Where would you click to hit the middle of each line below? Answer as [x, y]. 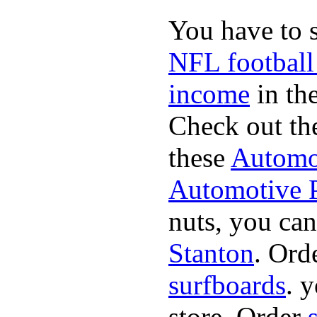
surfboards [227, 284]
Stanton [211, 253]
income [209, 93]
